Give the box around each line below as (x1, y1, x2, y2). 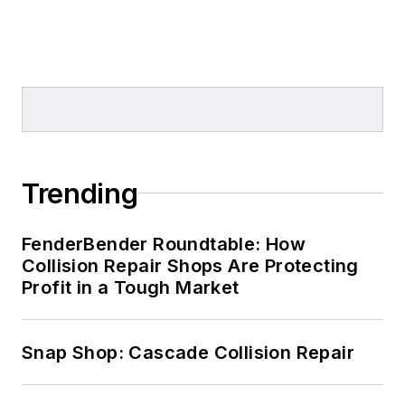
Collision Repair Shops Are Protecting (22, 254, 359, 277)
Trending (22, 176, 138, 210)
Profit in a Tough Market (22, 276, 240, 298)
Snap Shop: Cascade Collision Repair (22, 341, 354, 363)
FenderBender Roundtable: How (22, 232, 306, 255)
